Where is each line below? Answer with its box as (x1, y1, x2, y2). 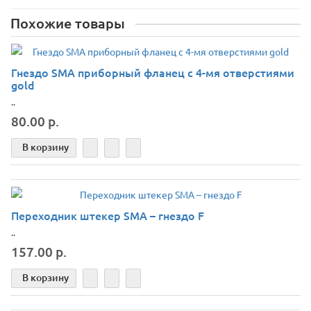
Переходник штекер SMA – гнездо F (11, 208, 204, 223)
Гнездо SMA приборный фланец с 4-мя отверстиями (11, 65, 294, 80)
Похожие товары (10, 14, 125, 32)
